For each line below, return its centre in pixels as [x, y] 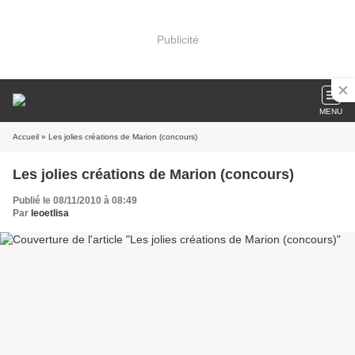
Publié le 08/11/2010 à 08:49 [75, 200]
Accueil [26, 137]
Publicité [177, 39]
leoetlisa [50, 213]
